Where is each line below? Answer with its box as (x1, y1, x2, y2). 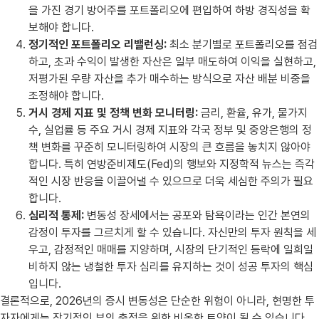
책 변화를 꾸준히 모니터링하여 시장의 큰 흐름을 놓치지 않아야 (28, 140, 310, 155)
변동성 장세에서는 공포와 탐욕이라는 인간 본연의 (84, 209, 310, 223)
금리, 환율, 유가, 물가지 (198, 106, 308, 120)
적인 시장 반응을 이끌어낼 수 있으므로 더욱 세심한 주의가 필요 (28, 174, 313, 189)
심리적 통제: (28, 209, 84, 223)
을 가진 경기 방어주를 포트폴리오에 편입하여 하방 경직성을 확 (28, 4, 310, 18)
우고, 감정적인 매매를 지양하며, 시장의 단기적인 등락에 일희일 (28, 243, 313, 257)
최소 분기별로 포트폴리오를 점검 (167, 38, 318, 52)
